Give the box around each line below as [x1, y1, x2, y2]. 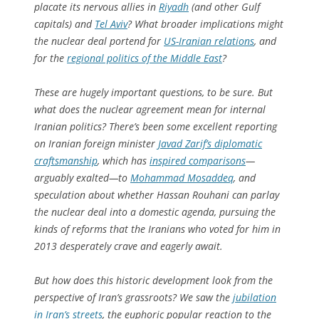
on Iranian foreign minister [34, 136, 158, 150]
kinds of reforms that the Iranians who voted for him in [34, 221, 281, 236]
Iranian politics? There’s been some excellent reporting [34, 119, 277, 133]
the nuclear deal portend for [34, 33, 164, 48]
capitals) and [34, 16, 95, 31]
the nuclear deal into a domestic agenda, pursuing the [34, 204, 276, 219]
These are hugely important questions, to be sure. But [34, 85, 273, 99]
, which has [98, 153, 150, 167]
